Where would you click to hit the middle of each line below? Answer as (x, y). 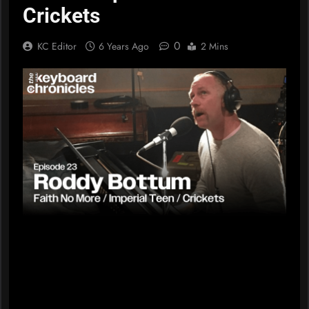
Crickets (61, 15)
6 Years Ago (124, 46)
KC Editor (57, 46)
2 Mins (215, 46)
